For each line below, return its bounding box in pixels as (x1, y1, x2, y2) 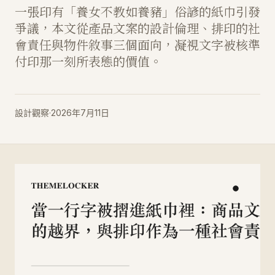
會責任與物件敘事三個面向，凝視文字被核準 (15, 36, 260, 53)
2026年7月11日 (51, 107, 109, 118)
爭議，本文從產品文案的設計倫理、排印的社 (15, 19, 260, 37)
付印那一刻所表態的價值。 (15, 52, 162, 70)
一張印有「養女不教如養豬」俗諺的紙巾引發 (15, 2, 260, 20)
